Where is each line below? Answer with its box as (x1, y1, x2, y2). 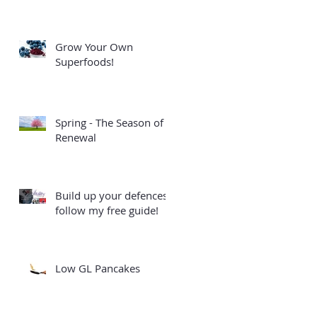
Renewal (55, 129, 96, 144)
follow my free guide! (55, 202, 158, 217)
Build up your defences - (55, 188, 174, 202)
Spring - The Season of (55, 115, 163, 129)
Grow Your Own (55, 39, 133, 54)
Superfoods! (55, 54, 114, 69)
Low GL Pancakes (55, 260, 140, 275)
